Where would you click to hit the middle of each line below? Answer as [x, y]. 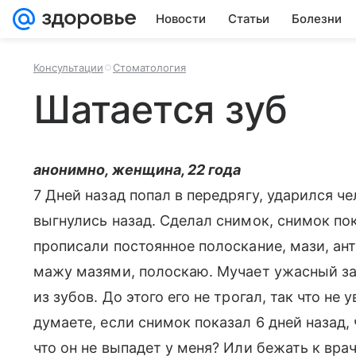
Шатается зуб [161, 109]
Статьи [249, 19]
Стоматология [149, 68]
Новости [181, 19]
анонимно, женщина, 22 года [137, 170]
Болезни [317, 19]
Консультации [68, 68]
